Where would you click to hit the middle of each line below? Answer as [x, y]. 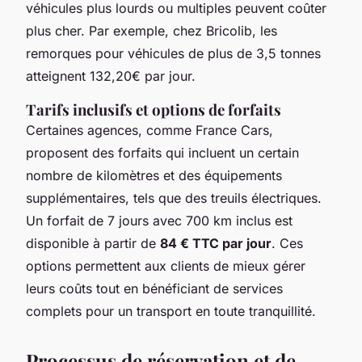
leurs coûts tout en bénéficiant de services [154, 288]
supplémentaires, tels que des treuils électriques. [174, 198]
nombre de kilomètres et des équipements [154, 175]
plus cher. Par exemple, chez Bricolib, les [152, 30]
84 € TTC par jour [216, 243]
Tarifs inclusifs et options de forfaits [154, 109]
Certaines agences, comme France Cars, [149, 130]
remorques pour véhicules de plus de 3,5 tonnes [173, 53]
